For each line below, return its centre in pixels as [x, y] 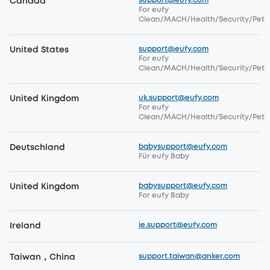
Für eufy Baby [164, 156]
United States [39, 50]
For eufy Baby [164, 196]
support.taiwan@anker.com [189, 256]
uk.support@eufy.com [179, 98]
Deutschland [37, 148]
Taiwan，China [42, 257]
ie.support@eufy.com [178, 225]
